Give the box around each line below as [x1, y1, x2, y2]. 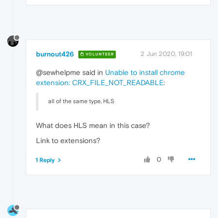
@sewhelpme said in [36, 68, 105, 76]
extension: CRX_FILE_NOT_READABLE [36, 78, 163, 87]
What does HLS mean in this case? [36, 121, 150, 129]
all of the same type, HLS [48, 97, 114, 105]
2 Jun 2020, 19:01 [141, 50, 192, 57]
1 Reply [36, 156, 55, 163]
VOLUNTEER [84, 52, 114, 57]
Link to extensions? [36, 136, 100, 145]
